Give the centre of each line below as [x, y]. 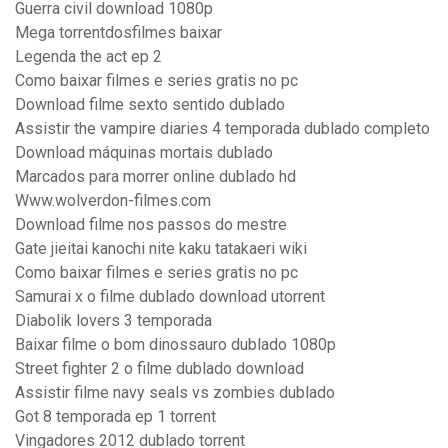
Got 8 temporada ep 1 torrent [115, 417]
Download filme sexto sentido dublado [150, 105]
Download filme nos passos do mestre [151, 225]
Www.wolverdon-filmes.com [113, 201]
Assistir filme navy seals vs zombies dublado [175, 393]
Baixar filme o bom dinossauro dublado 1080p [175, 345]
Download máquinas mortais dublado [144, 153]
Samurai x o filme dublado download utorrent [170, 297]
